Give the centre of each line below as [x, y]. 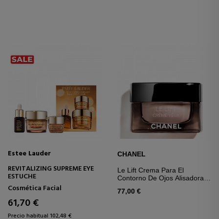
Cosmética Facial [35, 188]
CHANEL [131, 154]
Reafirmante [136, 186]
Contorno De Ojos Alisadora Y [164, 178]
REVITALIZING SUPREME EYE [51, 169]
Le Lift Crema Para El [151, 170]
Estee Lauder [29, 153]
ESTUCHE [22, 176]
